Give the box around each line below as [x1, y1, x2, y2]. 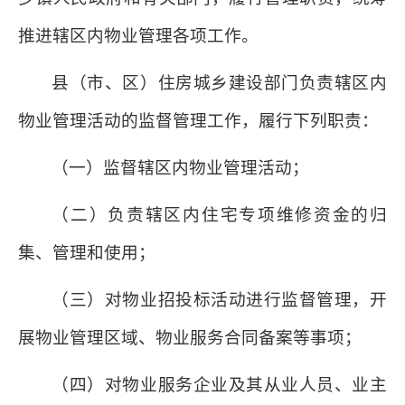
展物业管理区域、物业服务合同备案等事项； [18, 328, 362, 347]
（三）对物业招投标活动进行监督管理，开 [52, 290, 387, 309]
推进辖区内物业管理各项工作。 [18, 26, 259, 45]
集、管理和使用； [18, 243, 155, 262]
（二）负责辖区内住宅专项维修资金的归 [52, 205, 387, 224]
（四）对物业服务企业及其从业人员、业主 [52, 375, 387, 394]
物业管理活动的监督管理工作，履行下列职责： [18, 111, 379, 130]
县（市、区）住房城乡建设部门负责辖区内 [52, 73, 387, 92]
